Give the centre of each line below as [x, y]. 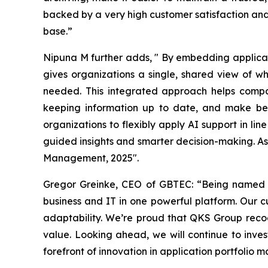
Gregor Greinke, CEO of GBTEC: [120, 184]
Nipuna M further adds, [98, 57]
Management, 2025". [93, 158]
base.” [58, 31]
